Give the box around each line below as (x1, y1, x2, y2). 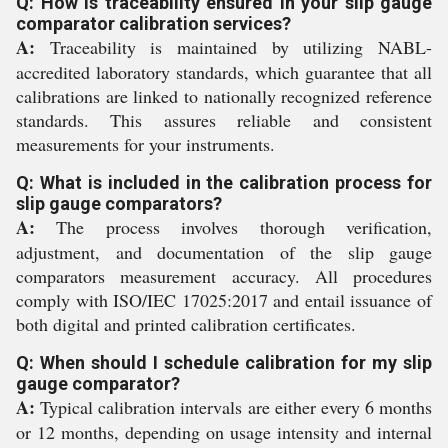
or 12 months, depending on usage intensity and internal (16, 420, 432, 444)
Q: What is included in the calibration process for (16, 172, 432, 193)
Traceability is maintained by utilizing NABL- (35, 35, 432, 59)
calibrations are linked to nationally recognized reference (16, 84, 432, 108)
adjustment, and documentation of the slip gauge (16, 240, 432, 264)
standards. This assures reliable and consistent (16, 108, 432, 132)
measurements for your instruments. (16, 132, 275, 156)
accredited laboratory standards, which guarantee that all (16, 60, 432, 84)
